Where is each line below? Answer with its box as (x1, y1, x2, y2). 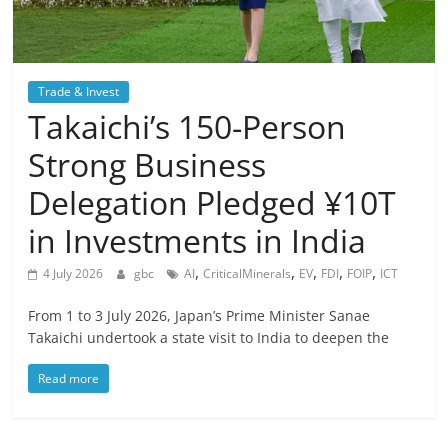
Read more (38, 370, 100, 388)
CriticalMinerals (203, 265, 292, 283)
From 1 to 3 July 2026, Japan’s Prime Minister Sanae (28, 306, 371, 326)
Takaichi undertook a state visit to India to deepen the (28, 328, 390, 348)
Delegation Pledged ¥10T (28, 181, 397, 225)
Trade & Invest (38, 83, 120, 101)
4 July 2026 (43, 265, 104, 283)
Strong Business (28, 143, 267, 187)
